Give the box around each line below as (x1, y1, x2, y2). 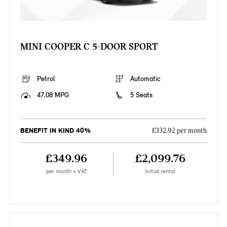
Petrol (36, 74, 55, 84)
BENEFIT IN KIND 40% (20, 126, 91, 135)
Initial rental (145, 168, 176, 175)
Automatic (130, 74, 161, 84)
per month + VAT (46, 168, 87, 175)
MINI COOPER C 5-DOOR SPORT (20, 41, 158, 53)
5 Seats (130, 91, 153, 100)
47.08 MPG (36, 91, 69, 100)
